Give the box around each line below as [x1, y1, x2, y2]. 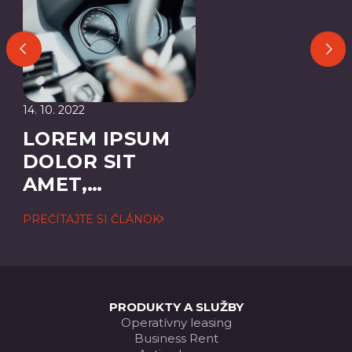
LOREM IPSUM [23, 126, 170, 150]
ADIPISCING [23, 218, 145, 241]
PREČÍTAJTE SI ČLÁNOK [23, 211, 160, 226]
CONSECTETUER [23, 195, 190, 218]
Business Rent [134, 330, 218, 346]
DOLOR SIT [23, 149, 137, 173]
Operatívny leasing [120, 314, 232, 330]
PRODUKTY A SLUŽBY [108, 299, 244, 314]
